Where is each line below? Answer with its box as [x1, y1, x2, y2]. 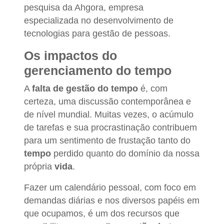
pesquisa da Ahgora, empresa [24, 2, 143, 12]
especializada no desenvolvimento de [24, 15, 173, 25]
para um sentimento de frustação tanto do [24, 135, 190, 145]
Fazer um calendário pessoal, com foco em [24, 182, 196, 192]
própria [24, 161, 54, 171]
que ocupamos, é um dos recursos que [24, 208, 179, 218]
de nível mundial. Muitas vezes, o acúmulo [24, 109, 193, 119]
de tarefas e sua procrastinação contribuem [24, 122, 197, 132]
